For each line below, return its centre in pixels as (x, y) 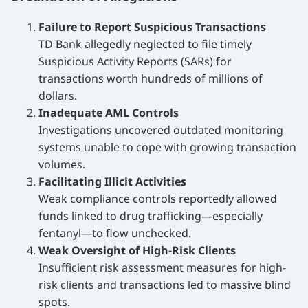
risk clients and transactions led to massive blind (165, 284)
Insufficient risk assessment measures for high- (162, 267)
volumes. (62, 164)
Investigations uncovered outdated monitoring (161, 130)
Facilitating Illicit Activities (112, 181)
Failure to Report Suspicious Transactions (152, 26)
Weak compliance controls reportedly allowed (158, 198)
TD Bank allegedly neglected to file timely (145, 44)
